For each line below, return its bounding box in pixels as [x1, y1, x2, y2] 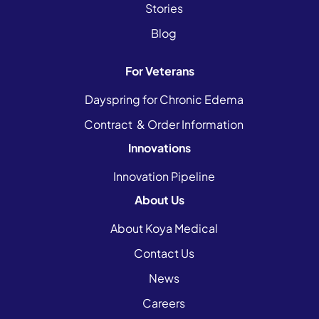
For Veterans [125, 63, 194, 78]
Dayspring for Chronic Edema [84, 92, 244, 107]
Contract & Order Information [84, 117, 244, 132]
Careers [142, 296, 185, 310]
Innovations [128, 140, 191, 155]
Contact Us [133, 246, 194, 261]
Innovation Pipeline [113, 169, 215, 184]
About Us [135, 192, 184, 207]
